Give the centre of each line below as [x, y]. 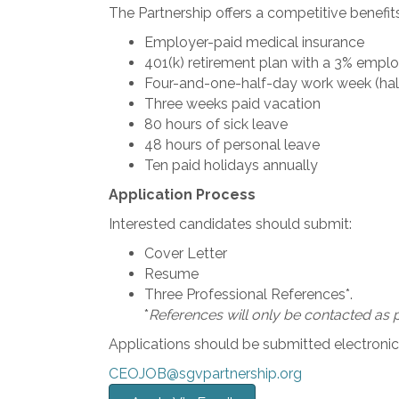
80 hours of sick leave [216, 124]
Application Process [182, 195]
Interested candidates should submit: [230, 224]
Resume [171, 274]
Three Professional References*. [248, 294]
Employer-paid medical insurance [254, 42]
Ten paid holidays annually [231, 165]
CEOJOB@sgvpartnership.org [205, 374]
